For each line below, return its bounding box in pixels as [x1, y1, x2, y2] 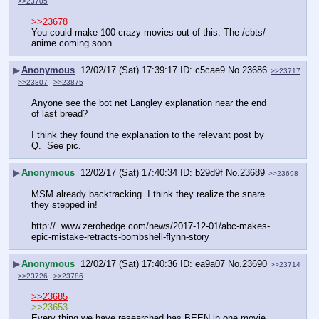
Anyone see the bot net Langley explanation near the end [31, 97, 266, 108]
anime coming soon [31, 37, 112, 48]
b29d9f [195, 167, 223, 179]
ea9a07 [195, 258, 225, 270]
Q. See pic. [31, 140, 81, 151]
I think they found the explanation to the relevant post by [31, 129, 264, 140]
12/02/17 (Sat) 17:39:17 [80, 65, 177, 76]
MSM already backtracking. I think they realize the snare [31, 188, 265, 199]
